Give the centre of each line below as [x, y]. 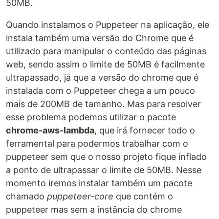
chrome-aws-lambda [50, 131]
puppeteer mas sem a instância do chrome [94, 210]
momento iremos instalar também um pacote [99, 183]
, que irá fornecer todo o [145, 131]
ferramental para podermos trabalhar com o [97, 144]
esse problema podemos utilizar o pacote [91, 117]
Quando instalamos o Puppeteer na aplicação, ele [108, 25]
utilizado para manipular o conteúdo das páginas [106, 51]
